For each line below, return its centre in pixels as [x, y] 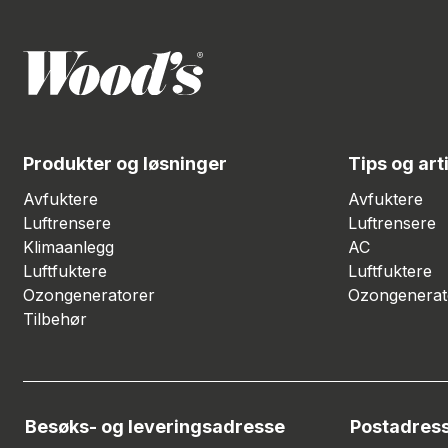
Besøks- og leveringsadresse [155, 426]
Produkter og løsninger [125, 163]
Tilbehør [55, 318]
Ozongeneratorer [89, 294]
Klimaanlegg [68, 246]
